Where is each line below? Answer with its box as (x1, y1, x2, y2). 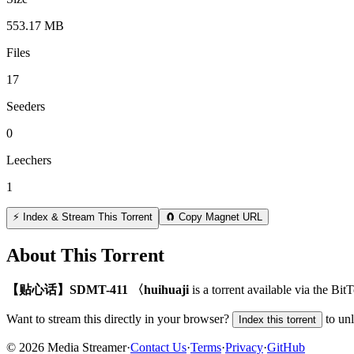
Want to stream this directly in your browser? (6, 311, 229, 326)
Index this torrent (239, 313, 316, 326)
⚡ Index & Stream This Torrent (13, 210, 153, 223)
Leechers (6, 153, 51, 167)
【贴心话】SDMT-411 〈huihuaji (6, 282, 189, 296)
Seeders (6, 99, 45, 113)
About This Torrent (6, 244, 164, 265)
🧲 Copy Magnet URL (165, 210, 262, 223)
